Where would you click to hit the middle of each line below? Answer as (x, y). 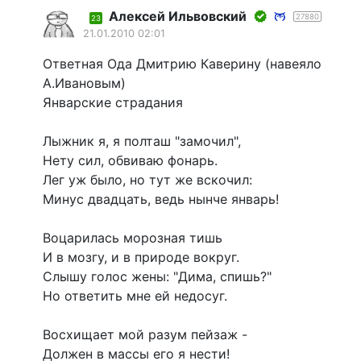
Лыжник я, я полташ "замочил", (142, 141)
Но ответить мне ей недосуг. (135, 296)
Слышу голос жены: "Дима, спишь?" (158, 277)
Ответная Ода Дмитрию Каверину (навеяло (183, 64)
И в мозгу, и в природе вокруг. (141, 257)
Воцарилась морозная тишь (133, 238)
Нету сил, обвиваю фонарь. (131, 161)
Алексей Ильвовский (178, 17)
